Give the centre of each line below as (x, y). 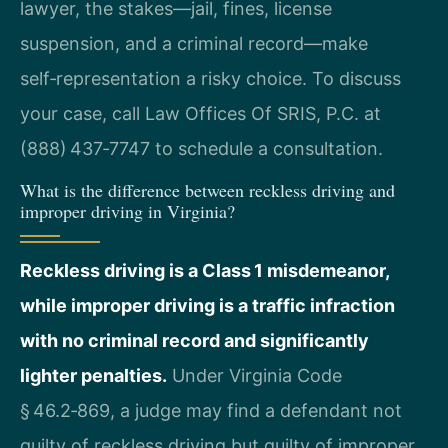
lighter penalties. (93, 375)
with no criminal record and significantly (194, 340)
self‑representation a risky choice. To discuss (210, 78)
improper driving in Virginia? (127, 210)
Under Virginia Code (254, 375)
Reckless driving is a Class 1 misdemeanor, (204, 270)
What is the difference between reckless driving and (207, 189)
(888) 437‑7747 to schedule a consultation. (201, 148)
